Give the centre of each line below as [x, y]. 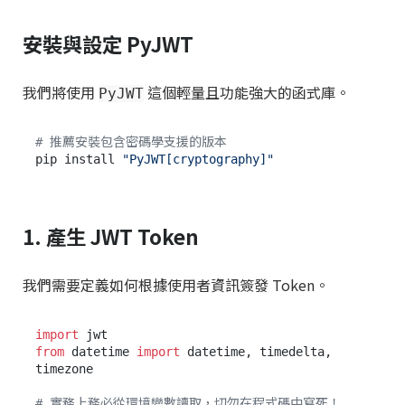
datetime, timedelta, [256, 352]
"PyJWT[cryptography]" [198, 159]
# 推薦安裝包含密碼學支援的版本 [131, 141]
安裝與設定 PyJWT [108, 43]
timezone [64, 369]
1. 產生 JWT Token [111, 235]
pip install [79, 159]
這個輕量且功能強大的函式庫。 [247, 92]
